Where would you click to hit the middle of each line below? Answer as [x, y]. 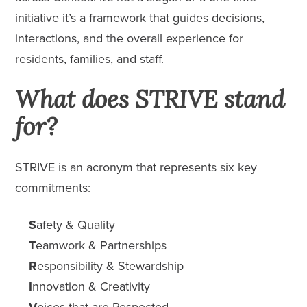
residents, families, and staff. [90, 59]
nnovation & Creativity [91, 286]
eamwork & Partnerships [101, 245]
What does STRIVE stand [150, 99]
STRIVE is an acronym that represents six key [136, 167]
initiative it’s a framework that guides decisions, [140, 17]
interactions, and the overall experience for [130, 38]
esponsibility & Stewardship [111, 266]
